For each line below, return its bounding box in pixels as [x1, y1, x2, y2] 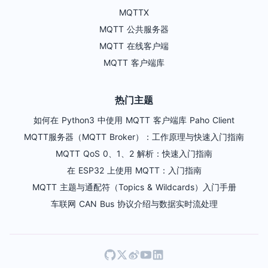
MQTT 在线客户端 [99, 41, 169, 51]
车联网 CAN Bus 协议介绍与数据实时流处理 [50, 199, 218, 209]
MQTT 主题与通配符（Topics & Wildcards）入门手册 [32, 182, 236, 193]
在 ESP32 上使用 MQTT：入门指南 [66, 165, 202, 176]
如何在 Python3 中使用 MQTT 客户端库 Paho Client [33, 115, 234, 126]
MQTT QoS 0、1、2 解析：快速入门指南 [56, 148, 212, 159]
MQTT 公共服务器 [99, 24, 169, 35]
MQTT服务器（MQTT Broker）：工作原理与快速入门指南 [24, 132, 244, 142]
